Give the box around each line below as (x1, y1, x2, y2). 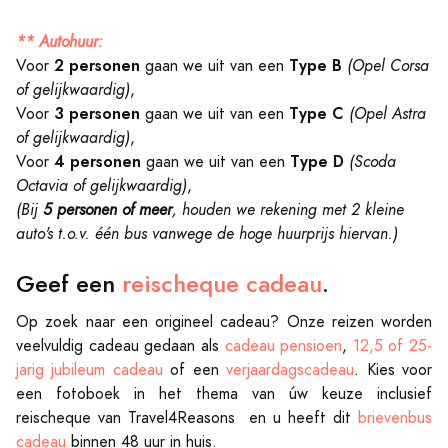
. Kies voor (354, 358, 433, 381)
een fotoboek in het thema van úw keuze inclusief (16, 382, 432, 405)
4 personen (54, 149, 141, 173)
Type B (289, 53, 342, 77)
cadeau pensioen (224, 334, 343, 357)
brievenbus (358, 406, 432, 429)
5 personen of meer (43, 198, 172, 221)
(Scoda (349, 150, 396, 173)
